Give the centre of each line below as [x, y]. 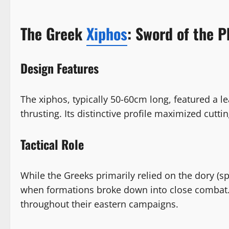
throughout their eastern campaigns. [99, 204]
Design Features [60, 68]
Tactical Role [52, 144]
